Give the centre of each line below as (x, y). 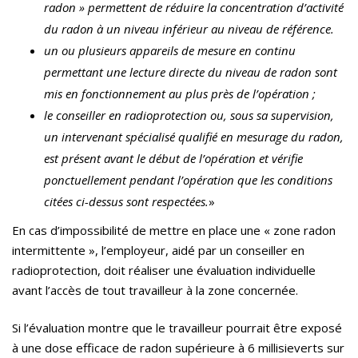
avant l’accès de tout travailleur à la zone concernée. (155, 290)
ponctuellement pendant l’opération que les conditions (188, 180)
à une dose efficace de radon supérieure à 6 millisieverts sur (178, 348)
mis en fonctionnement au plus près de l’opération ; (180, 94)
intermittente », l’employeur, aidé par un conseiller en (158, 251)
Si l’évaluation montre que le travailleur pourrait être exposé (177, 328)
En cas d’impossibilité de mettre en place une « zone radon (174, 231)
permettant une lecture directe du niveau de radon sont (191, 72)
